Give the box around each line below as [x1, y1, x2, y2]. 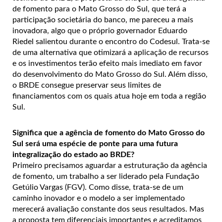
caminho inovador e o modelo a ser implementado [12, 194, 185, 202]
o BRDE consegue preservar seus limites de [12, 81, 161, 89]
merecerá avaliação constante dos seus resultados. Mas [12, 205, 204, 213]
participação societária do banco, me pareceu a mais [12, 15, 193, 24]
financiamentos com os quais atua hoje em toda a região [12, 92, 206, 100]
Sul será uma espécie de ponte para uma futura [12, 139, 178, 148]
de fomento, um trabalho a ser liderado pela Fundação [12, 172, 199, 180]
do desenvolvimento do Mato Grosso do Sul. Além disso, [12, 70, 208, 78]
